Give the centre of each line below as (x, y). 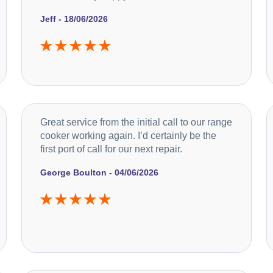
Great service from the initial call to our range (136, 122)
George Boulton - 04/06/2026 (99, 172)
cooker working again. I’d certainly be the (128, 135)
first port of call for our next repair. (111, 149)
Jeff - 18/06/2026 (74, 19)
